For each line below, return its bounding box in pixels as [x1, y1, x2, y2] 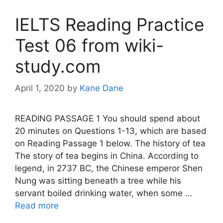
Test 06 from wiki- [15, 34, 164, 56]
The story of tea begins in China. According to [15, 151, 199, 161]
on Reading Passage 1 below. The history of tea [15, 138, 206, 149]
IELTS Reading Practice [15, 13, 204, 35]
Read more [15, 201, 59, 211]
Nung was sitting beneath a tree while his [15, 176, 181, 186]
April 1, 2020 [15, 83, 65, 94]
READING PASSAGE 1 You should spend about [15, 113, 200, 124]
